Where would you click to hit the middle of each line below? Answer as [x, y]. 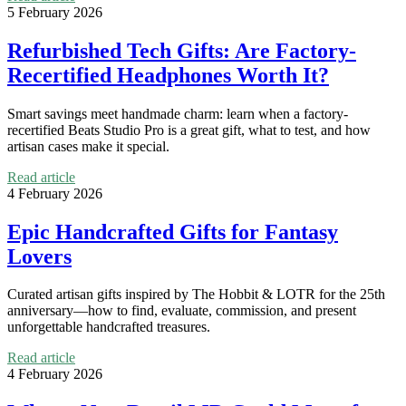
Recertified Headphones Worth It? [168, 75]
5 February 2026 [55, 12]
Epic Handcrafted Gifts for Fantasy [173, 232]
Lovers [39, 256]
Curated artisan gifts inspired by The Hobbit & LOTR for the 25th [196, 295]
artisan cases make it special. [88, 146]
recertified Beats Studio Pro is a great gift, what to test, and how [189, 130]
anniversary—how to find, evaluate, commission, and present [182, 311]
